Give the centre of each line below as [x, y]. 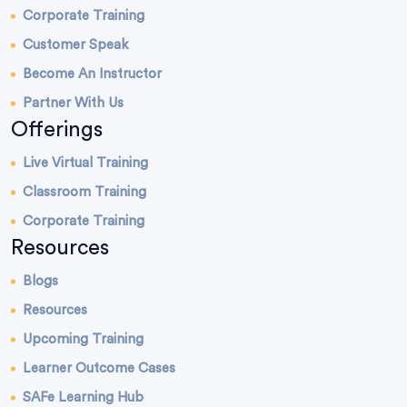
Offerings [57, 130]
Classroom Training [84, 193]
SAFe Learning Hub [83, 398]
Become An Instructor [92, 74]
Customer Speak [75, 45]
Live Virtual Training [85, 164]
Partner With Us [73, 104]
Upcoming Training [83, 340]
